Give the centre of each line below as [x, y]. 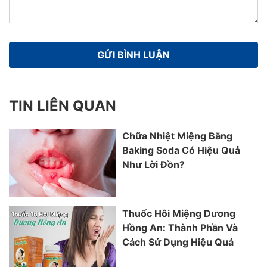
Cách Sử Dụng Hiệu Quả [178, 242]
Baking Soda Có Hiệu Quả [181, 150]
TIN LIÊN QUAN [63, 106]
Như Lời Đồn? [153, 165]
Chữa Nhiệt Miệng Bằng [177, 136]
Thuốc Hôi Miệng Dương [179, 214]
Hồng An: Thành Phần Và [180, 228]
